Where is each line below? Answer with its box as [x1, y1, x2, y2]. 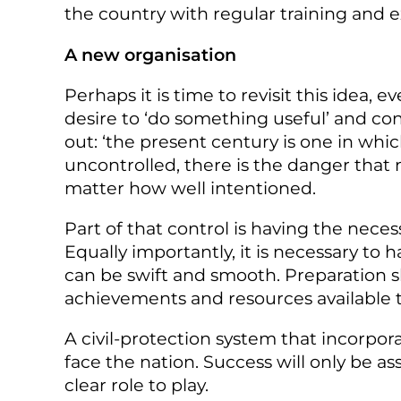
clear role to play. [64, 374, 209, 397]
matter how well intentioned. [64, 176, 316, 199]
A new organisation [64, 43, 236, 65]
